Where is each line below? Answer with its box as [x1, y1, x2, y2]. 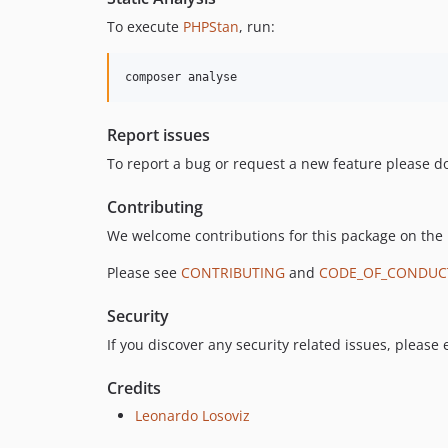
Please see [107, 262, 181, 282]
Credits [107, 376, 161, 399]
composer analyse [125, 69, 237, 84]
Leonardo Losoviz [135, 405, 250, 425]
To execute [107, 16, 183, 36]
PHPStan [183, 16, 239, 36]
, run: [239, 16, 275, 36]
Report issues [107, 123, 210, 146]
